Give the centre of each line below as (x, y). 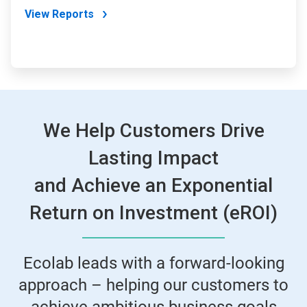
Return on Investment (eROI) (153, 213)
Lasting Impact (153, 158)
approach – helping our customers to (153, 285)
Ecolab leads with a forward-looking (153, 263)
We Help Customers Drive (153, 131)
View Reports (59, 14)
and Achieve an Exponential (153, 186)
